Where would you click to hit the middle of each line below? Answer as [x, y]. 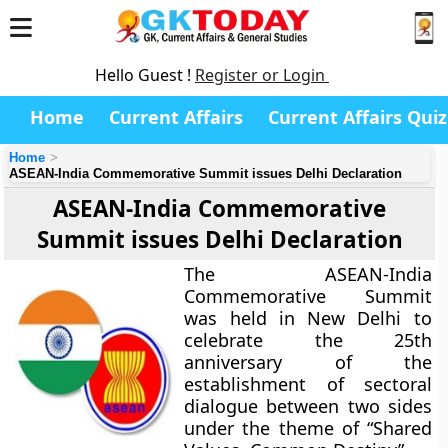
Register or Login [262, 75]
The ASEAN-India [308, 274]
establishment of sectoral [308, 384]
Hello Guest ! [145, 75]
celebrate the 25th [308, 340]
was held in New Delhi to [308, 318]
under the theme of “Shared [308, 428]
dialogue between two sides [308, 406]
